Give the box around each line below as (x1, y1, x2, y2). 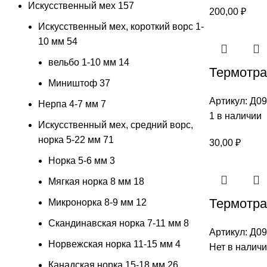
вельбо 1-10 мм (48, 57, 116, 67)
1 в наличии (209, 110, 262, 121)
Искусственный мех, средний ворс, (38, 119, 193, 130)
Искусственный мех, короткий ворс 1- (38, 21, 204, 32)
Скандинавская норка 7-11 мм (48, 218, 181, 228)
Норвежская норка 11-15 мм (48, 238, 173, 249)
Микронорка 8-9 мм (48, 197, 133, 207)
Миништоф (48, 77, 97, 88)
